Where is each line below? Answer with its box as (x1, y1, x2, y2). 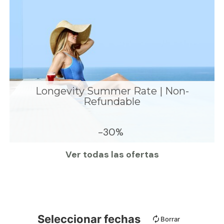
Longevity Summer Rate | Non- (35, 84, 189, 97)
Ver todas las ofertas (65, 148, 159, 161)
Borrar (160, 214, 180, 223)
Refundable (83, 95, 140, 107)
